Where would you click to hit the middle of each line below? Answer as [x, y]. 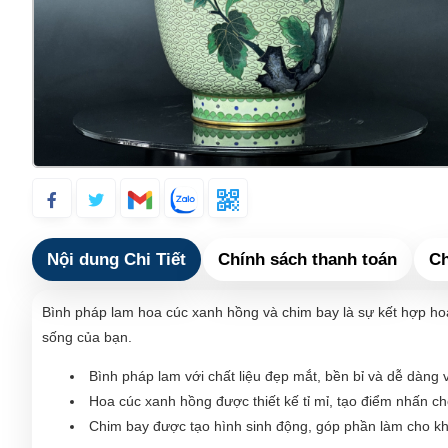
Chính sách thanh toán [307, 259]
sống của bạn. [87, 336]
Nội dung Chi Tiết [116, 259]
